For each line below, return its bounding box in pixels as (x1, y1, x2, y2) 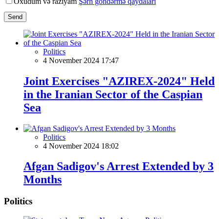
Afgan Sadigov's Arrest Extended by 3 (23, 160, 214, 173)
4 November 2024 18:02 (43, 141, 119, 150)
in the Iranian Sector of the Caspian (23, 88, 202, 101)
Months (23, 173, 62, 186)
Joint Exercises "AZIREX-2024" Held (23, 74, 215, 88)
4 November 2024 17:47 (43, 56, 119, 65)
